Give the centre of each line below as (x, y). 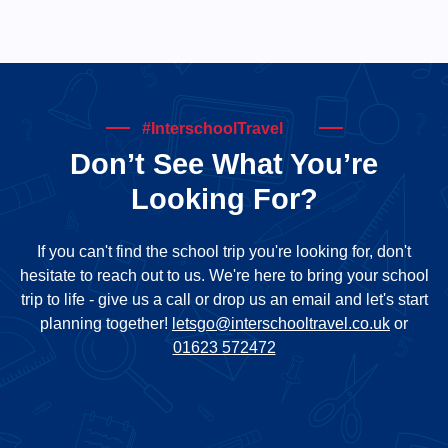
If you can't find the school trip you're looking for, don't (224, 251)
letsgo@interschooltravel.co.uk (281, 323)
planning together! (106, 323)
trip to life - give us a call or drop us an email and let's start (224, 299)
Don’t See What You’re (224, 163)
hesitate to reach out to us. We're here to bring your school (224, 275)
